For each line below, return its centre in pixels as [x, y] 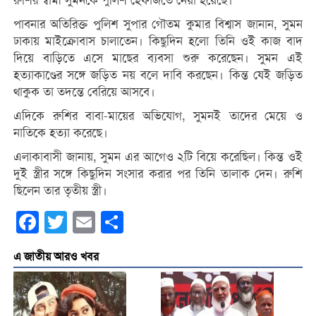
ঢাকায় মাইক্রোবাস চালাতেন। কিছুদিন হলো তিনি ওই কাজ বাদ [158, 42]
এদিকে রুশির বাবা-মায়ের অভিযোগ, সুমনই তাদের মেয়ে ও [158, 116]
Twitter [84, 223]
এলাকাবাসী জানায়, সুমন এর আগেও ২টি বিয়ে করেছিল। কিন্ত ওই [158, 157]
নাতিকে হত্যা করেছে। [60, 133]
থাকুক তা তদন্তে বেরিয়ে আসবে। [84, 92]
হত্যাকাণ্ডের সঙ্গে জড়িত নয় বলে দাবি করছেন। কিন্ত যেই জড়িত [158, 75]
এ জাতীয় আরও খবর [56, 257]
